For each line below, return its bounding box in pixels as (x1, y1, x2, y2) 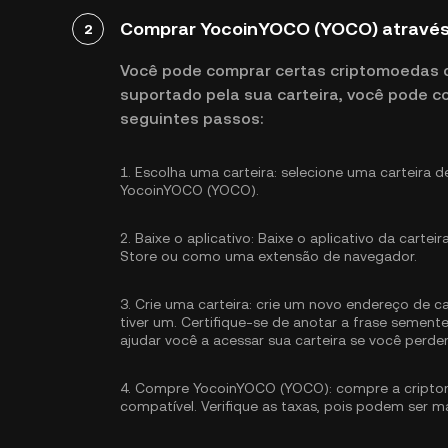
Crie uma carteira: (135, 296, 252, 312)
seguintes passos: (120, 109, 263, 128)
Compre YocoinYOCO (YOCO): (135, 380, 332, 396)
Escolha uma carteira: (135, 164, 277, 180)
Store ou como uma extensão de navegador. (120, 248, 417, 264)
